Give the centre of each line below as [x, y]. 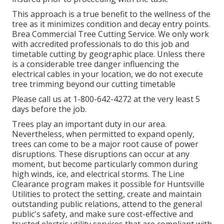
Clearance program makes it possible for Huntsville [108, 184]
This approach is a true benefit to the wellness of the [111, 14]
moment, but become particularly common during [105, 164]
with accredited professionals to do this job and [100, 44]
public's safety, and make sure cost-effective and [102, 214]
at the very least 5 [166, 99]
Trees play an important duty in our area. [89, 124]
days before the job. [49, 109]
